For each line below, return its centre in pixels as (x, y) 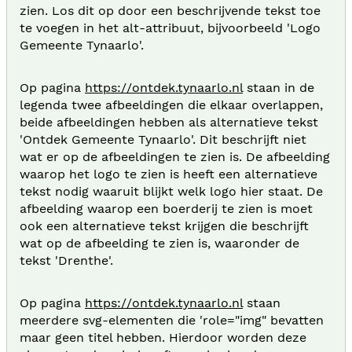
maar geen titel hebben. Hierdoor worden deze (163, 337)
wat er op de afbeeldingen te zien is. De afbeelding (175, 156)
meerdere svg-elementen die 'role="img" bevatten (172, 320)
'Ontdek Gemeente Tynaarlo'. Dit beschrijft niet (163, 139)
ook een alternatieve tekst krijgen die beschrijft (164, 225)
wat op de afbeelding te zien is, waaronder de (159, 243)
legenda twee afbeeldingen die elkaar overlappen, (171, 104)
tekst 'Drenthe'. (66, 260)
